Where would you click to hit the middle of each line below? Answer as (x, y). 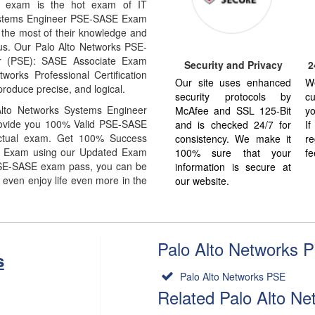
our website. (202, 180)
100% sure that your (233, 152)
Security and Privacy (233, 64)
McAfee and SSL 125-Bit (233, 110)
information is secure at (233, 166)
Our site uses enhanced (233, 82)
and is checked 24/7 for (233, 124)
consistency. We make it (233, 138)
